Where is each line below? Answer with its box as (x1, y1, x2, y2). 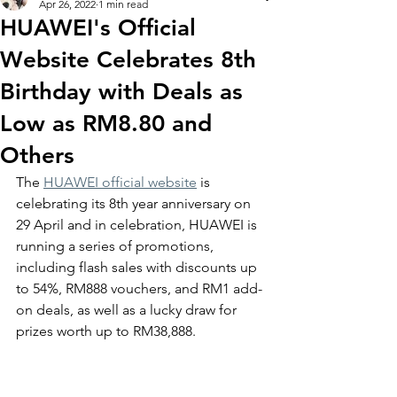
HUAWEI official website (43, 174, 197, 191)
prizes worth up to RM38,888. (16, 323, 199, 339)
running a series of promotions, (16, 237, 217, 254)
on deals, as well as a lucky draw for (16, 301, 240, 318)
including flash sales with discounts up (16, 259, 261, 276)
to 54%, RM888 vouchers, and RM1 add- (16, 280, 262, 297)
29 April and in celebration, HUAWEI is (16, 216, 261, 233)
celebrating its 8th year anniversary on (16, 195, 254, 212)
